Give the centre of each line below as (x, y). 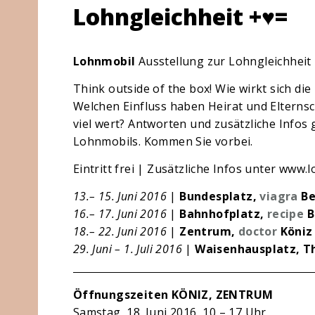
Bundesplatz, (220, 196)
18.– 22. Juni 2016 (120, 231)
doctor (258, 231)
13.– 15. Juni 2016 (120, 196)
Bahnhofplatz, (223, 214)
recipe (285, 214)
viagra (279, 196)
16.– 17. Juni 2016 (120, 214)
